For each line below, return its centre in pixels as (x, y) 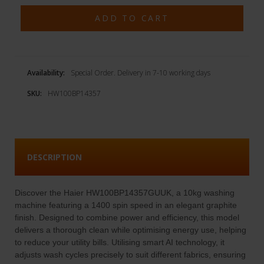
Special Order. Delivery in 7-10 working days (140, 73)
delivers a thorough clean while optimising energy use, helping (130, 230)
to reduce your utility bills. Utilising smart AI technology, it (119, 242)
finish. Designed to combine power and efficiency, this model (127, 218)
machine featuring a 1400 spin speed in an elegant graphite (126, 205)
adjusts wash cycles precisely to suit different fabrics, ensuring (130, 255)
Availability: (46, 73)
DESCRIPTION (54, 157)
